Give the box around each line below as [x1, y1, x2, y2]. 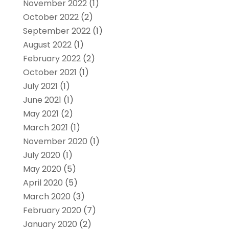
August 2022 [22, 38, 72, 51]
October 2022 [22, 11, 79, 23]
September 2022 [22, 25, 90, 37]
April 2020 [22, 176, 63, 189]
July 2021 [22, 80, 58, 92]
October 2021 [22, 66, 77, 78]
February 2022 [22, 52, 81, 64]
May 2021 [22, 107, 59, 120]
